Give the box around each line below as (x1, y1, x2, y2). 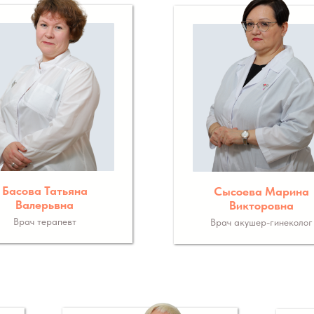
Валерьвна (15, 198, 74, 212)
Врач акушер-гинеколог (210, 217, 313, 228)
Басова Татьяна (1, 184, 88, 198)
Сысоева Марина (213, 184, 309, 198)
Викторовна (228, 198, 294, 212)
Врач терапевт (13, 216, 76, 227)
